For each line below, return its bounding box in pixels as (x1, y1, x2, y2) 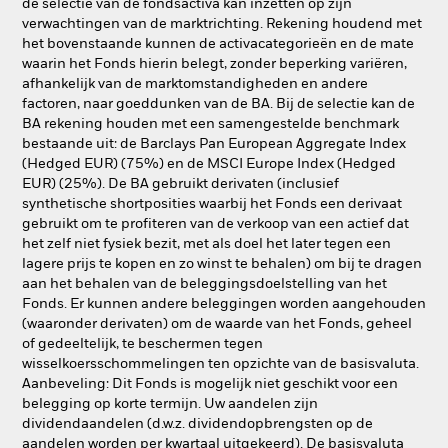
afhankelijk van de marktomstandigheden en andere (22, 77, 368, 91)
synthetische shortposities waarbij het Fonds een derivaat (22, 197, 402, 211)
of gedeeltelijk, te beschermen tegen (22, 337, 263, 351)
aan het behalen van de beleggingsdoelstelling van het (22, 277, 387, 291)
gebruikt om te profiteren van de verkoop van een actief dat (22, 217, 409, 231)
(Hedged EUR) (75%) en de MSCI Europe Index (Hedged (22, 157, 396, 171)
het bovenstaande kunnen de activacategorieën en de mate (22, 37, 414, 51)
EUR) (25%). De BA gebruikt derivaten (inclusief (22, 177, 339, 191)
